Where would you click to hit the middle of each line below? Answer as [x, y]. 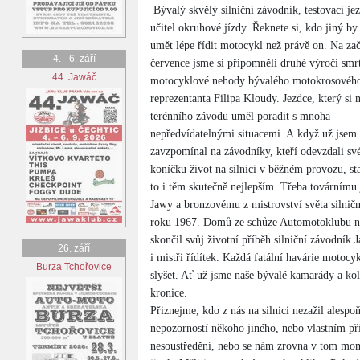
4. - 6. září [74, 59]
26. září [74, 248]
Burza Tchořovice [74, 267]
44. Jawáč [74, 77]
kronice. [169, 293]
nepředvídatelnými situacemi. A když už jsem [254, 134]
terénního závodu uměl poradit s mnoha [240, 116]
